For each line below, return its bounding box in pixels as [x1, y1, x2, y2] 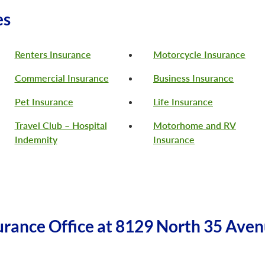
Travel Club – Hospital [14, 119, 107, 131]
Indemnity [14, 134, 57, 146]
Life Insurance [153, 96, 213, 108]
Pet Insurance [14, 96, 73, 108]
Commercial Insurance [14, 72, 109, 84]
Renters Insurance [14, 49, 91, 60]
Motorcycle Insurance [153, 49, 245, 60]
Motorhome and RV [153, 119, 236, 131]
